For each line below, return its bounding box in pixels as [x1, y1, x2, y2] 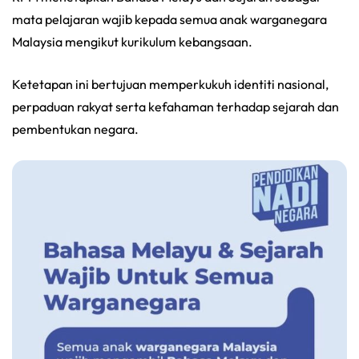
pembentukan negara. [12, 120, 139, 137]
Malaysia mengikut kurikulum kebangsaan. [12, 33, 252, 50]
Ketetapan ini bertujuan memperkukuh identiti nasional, [12, 75, 329, 92]
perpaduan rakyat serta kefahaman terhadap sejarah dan [12, 98, 339, 115]
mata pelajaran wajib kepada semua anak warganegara [12, 10, 327, 27]
